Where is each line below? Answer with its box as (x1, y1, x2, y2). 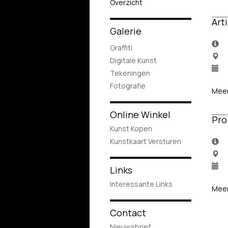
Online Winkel (110, 108, 170, 121)
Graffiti (110, 43, 132, 52)
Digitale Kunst (110, 55, 157, 65)
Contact (110, 207, 146, 219)
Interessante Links (110, 179, 173, 189)
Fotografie (110, 81, 146, 91)
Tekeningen (110, 68, 150, 78)
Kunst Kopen (110, 124, 152, 133)
